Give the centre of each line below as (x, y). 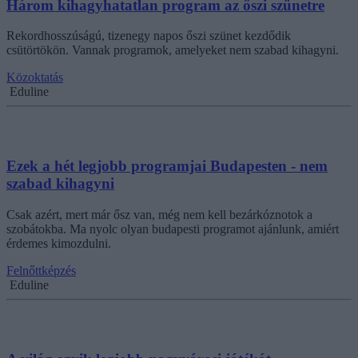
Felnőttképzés (41, 270)
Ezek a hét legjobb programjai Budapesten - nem (167, 166)
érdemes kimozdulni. (59, 243)
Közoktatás (35, 78)
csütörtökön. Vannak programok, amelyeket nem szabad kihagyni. (173, 50)
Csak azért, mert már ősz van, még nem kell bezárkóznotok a (159, 214)
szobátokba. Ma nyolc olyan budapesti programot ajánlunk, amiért (173, 229)
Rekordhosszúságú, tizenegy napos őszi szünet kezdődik (149, 36)
